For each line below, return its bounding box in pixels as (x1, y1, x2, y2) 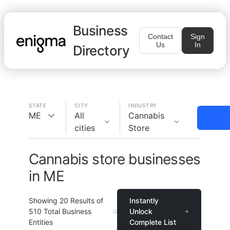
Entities (29, 218, 53, 226)
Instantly (129, 196, 159, 205)
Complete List (129, 218, 177, 226)
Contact (148, 32, 173, 41)
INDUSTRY (128, 102, 157, 108)
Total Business (42, 207, 91, 216)
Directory (73, 43, 130, 59)
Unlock (129, 207, 153, 216)
